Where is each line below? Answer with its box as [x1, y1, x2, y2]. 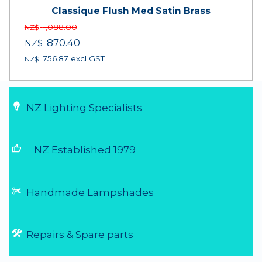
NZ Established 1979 [32, 144, 136, 156]
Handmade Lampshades [22, 186, 154, 198]
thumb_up [12, 142, 32, 155]
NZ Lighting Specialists [22, 102, 143, 114]
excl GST [68, 53, 105, 63]
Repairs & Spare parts [22, 229, 134, 241]
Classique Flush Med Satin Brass [51, 5, 211, 16]
